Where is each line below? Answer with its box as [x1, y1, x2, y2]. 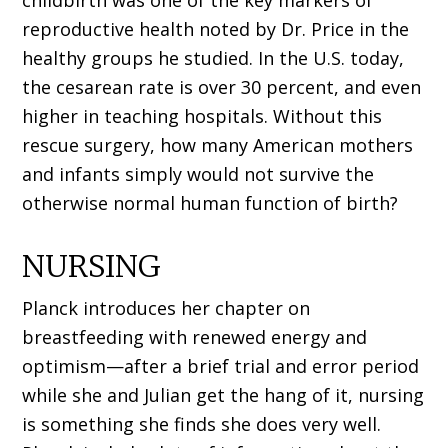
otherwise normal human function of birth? [22, 191, 399, 216]
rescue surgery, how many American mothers [22, 133, 414, 158]
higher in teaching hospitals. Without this [22, 104, 383, 129]
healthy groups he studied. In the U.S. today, [22, 46, 405, 71]
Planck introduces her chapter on [22, 296, 311, 321]
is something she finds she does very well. [22, 412, 382, 437]
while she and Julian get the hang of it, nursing [22, 383, 425, 408]
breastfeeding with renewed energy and [22, 325, 368, 350]
